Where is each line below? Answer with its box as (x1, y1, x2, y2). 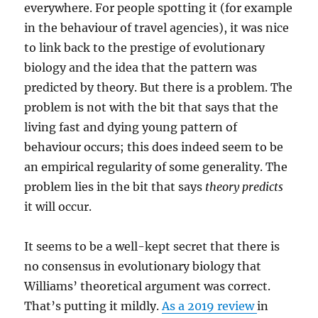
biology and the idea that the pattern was (24, 60, 258, 75)
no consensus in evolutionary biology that (24, 259, 262, 273)
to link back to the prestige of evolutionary (24, 40, 265, 55)
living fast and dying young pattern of (24, 120, 238, 134)
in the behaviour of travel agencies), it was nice (24, 21, 290, 35)
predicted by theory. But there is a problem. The (24, 80, 293, 94)
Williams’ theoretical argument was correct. (24, 279, 271, 293)
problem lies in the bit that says (24, 180, 206, 194)
